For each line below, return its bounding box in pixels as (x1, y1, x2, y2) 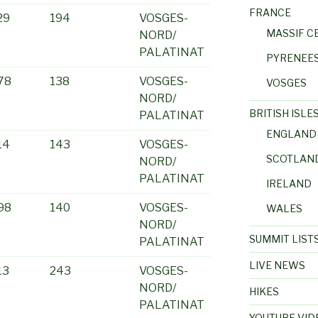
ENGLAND (265, 127, 317, 140)
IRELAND (265, 177, 312, 190)
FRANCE (248, 6, 291, 18)
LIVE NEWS (248, 258, 305, 271)
